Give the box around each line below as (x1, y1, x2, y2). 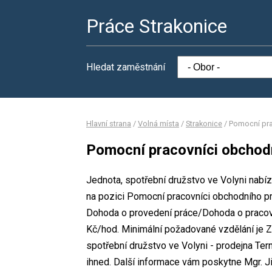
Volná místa (138, 119, 179, 128)
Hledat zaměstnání (86, 61, 165, 73)
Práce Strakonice (86, 15, 227, 38)
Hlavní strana (86, 119, 131, 128)
